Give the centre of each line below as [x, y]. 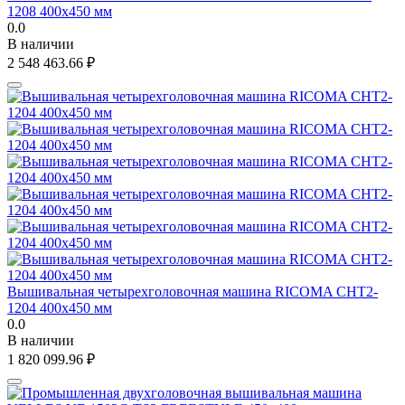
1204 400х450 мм [60, 307]
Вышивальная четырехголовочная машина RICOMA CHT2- [193, 291]
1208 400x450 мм [60, 11]
